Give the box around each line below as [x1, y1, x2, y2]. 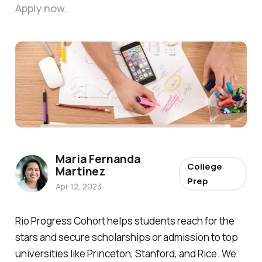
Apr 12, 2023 [56, 181, 102, 192]
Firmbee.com [161, 137, 208, 148]
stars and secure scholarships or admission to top [15, 230, 238, 244]
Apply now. [15, 1, 67, 16]
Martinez [56, 164, 105, 180]
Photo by [127, 137, 161, 148]
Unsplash [213, 137, 247, 148]
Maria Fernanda [56, 151, 141, 167]
